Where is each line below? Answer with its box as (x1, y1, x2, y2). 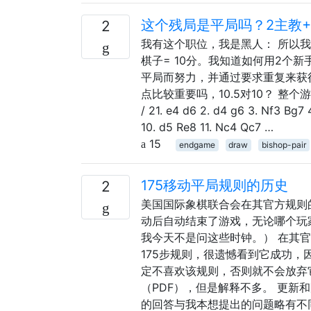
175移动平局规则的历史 (141, 176, 288, 194)
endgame (178, 139, 215, 150)
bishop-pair (261, 139, 306, 150)
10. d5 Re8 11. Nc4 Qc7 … (141, 119, 274, 134)
